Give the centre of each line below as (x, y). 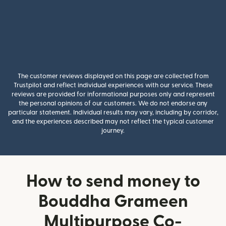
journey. (113, 131)
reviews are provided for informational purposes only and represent (113, 94)
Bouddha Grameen (113, 202)
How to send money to (113, 181)
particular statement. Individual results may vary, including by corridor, (113, 112)
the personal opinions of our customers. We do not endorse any (113, 103)
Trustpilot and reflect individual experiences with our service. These (113, 85)
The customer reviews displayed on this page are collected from (113, 76)
